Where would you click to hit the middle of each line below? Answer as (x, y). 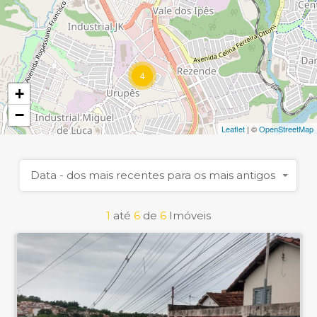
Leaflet (233, 128)
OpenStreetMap (286, 128)
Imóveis (190, 215)
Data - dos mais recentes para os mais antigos (153, 175)
